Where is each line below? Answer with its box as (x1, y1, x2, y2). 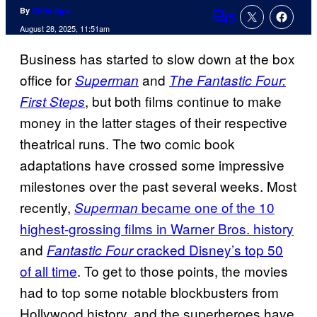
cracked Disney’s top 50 (133, 240, 283, 260)
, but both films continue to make (85, 91, 282, 111)
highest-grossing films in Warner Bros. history (20, 219, 294, 238)
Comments (211, 16, 277, 36)
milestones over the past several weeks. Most (20, 176, 296, 196)
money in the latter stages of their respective (20, 113, 287, 132)
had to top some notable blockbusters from (20, 282, 279, 302)
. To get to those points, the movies (77, 261, 288, 281)
